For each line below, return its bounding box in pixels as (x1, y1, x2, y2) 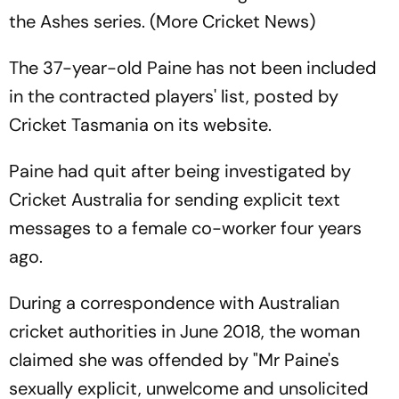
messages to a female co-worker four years (9, 216, 362, 240)
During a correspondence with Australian (9, 291, 339, 314)
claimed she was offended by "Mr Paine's (9, 348, 339, 371)
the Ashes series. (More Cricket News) (9, 10, 315, 33)
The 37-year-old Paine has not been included (9, 56, 377, 79)
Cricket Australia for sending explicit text (9, 188, 340, 211)
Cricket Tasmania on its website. (9, 113, 272, 136)
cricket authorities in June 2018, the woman (9, 320, 360, 343)
